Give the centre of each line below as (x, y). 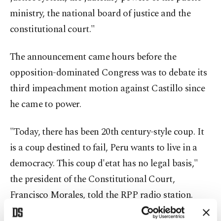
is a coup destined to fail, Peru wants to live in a (104, 148)
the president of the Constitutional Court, (92, 180)
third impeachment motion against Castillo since (108, 89)
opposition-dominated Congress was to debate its (109, 73)
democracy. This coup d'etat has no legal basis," (104, 164)
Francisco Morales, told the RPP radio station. (101, 195)
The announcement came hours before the (93, 57)
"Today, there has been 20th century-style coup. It (107, 132)
